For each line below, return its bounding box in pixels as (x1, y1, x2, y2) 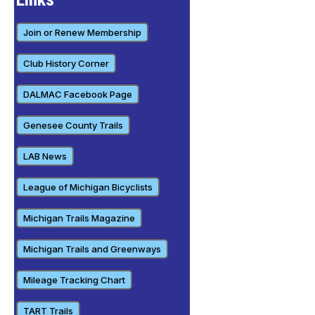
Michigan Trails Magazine (23, 212, 135, 224)
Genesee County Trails (23, 120, 123, 131)
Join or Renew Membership (23, 27, 141, 39)
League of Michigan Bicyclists (23, 181, 153, 193)
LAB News (23, 150, 67, 162)
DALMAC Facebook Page (23, 89, 132, 101)
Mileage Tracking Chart (23, 274, 125, 286)
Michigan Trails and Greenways (23, 243, 161, 255)
